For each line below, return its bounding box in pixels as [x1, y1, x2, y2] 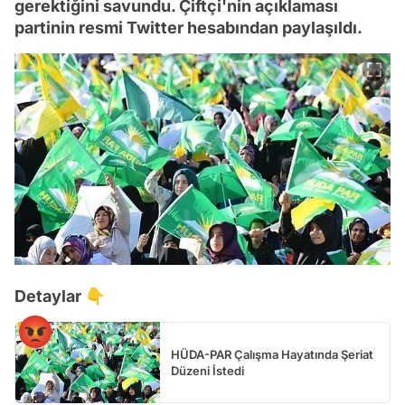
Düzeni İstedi [171, 363, 244, 378]
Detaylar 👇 [14, 286, 105, 306]
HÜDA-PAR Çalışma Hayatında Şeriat [171, 346, 373, 362]
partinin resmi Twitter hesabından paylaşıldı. [14, 17, 363, 37]
